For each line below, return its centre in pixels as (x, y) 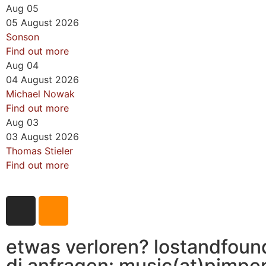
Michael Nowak (40, 94)
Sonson (23, 37)
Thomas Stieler (39, 151)
